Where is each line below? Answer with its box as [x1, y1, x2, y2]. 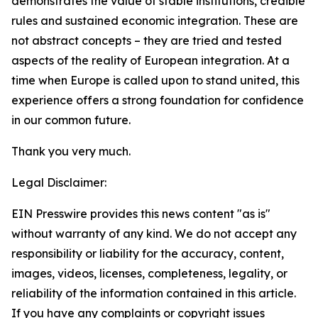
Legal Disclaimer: [11, 175, 106, 190]
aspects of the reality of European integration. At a [11, 53, 290, 67]
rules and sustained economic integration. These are [11, 13, 298, 28]
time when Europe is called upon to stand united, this [11, 73, 300, 87]
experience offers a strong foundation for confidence [11, 93, 304, 107]
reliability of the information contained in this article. [11, 286, 296, 300]
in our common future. [11, 113, 131, 127]
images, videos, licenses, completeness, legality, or [11, 266, 287, 280]
